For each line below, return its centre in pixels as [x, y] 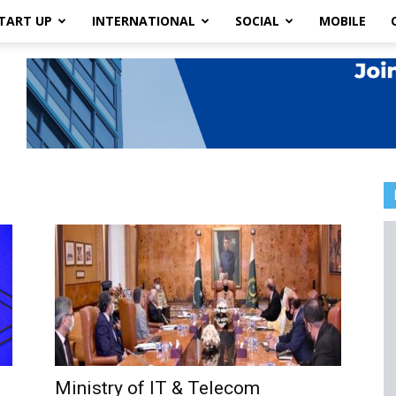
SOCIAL [257, 21]
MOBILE [343, 21]
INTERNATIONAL [144, 21]
